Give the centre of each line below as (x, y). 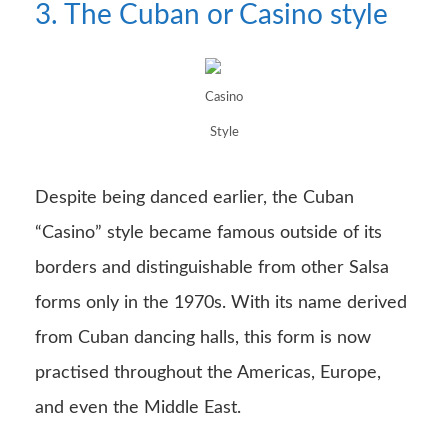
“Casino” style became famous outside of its (208, 233)
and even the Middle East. (138, 408)
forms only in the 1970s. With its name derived (221, 303)
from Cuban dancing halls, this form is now (203, 338)
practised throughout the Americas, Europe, (208, 373)
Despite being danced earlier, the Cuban (194, 198)
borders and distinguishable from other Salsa (212, 268)
